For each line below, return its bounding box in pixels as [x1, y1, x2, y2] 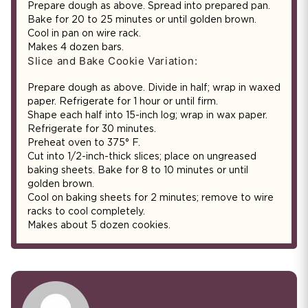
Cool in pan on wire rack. [27, 28, 141, 38]
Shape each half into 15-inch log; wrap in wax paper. [27, 110, 267, 120]
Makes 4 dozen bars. [27, 42, 124, 52]
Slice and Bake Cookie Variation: [27, 54, 204, 67]
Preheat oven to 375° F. [27, 137, 140, 148]
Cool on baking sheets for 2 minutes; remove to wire [27, 192, 274, 203]
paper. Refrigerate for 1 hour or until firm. [27, 96, 218, 107]
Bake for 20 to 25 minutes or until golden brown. [27, 14, 256, 25]
